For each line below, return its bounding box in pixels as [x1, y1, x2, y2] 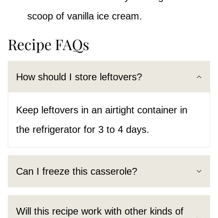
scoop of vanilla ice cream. [27, 10, 142, 21]
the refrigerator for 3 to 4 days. [16, 124, 149, 135]
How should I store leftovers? [16, 71, 142, 82]
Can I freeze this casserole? [16, 165, 137, 177]
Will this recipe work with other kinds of [16, 205, 183, 217]
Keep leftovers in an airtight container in [16, 104, 187, 115]
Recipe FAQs [8, 34, 89, 54]
